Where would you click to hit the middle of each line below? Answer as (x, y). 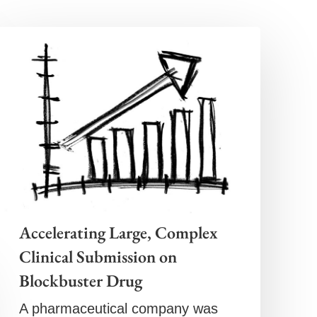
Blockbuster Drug (80, 280)
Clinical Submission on (98, 256)
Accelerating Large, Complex (118, 232)
